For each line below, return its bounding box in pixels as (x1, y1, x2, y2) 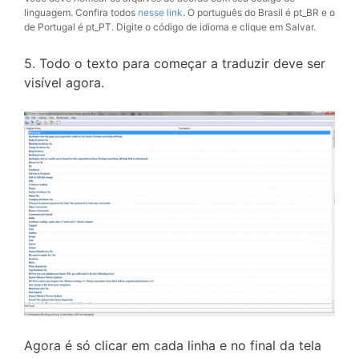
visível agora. (24, 74, 104, 91)
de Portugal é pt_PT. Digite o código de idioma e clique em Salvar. (24, 20, 316, 33)
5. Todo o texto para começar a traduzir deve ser (24, 54, 325, 71)
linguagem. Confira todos (24, 6, 138, 18)
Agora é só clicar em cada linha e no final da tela (24, 337, 321, 354)
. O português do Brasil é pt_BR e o (183, 6, 335, 18)
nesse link (138, 6, 183, 18)
